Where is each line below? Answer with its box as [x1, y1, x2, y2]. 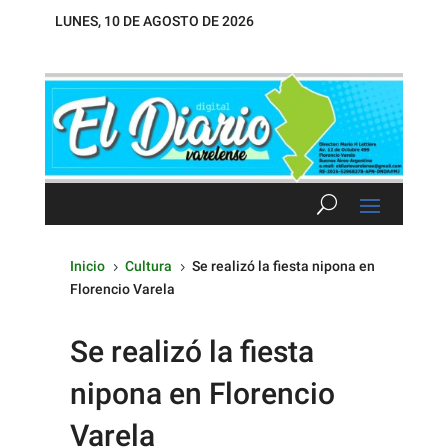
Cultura [125, 257, 172, 274]
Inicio [70, 257, 105, 274]
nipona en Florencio [70, 375, 335, 411]
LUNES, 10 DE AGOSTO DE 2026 [54, 13, 254, 29]
